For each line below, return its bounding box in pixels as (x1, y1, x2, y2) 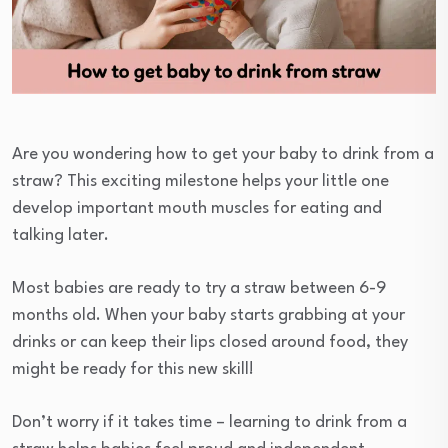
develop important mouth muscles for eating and (12, 200, 382, 218)
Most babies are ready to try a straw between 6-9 (12, 280, 386, 298)
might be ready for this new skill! (12, 361, 254, 379)
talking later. (12, 227, 109, 245)
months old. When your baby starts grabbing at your (12, 307, 405, 325)
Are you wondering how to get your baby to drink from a (12, 146, 434, 164)
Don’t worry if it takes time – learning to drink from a (12, 414, 407, 432)
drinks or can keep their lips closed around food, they (12, 334, 408, 352)
